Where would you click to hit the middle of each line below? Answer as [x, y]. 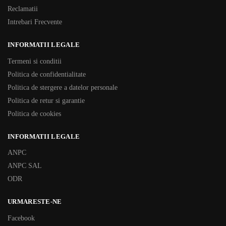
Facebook [21, 218]
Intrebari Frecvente [35, 22]
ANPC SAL [25, 166]
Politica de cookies [34, 114]
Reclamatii [23, 9]
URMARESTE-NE [35, 202]
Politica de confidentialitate [47, 74]
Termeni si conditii [35, 61]
